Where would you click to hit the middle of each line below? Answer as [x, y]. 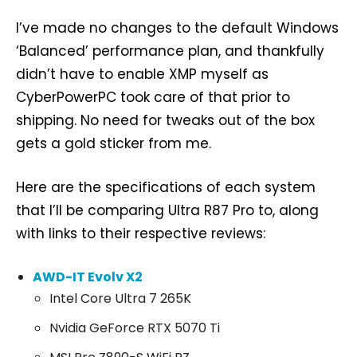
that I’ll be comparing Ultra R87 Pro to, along [167, 211]
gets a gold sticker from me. [114, 144]
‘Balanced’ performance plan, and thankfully [170, 51]
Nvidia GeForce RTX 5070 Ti [135, 328]
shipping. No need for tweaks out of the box [165, 121]
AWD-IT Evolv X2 [88, 277]
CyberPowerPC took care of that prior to [153, 98]
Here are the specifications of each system [166, 188]
